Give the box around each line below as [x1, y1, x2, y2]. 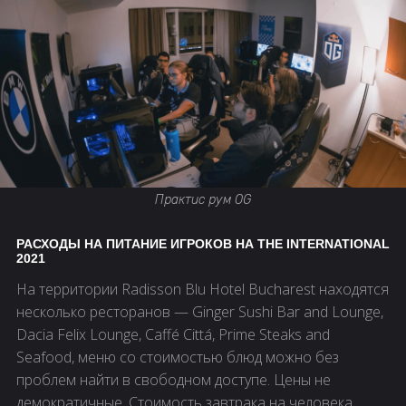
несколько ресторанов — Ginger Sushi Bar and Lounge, [16, 301, 383, 322]
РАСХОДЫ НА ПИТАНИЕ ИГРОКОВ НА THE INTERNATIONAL [16, 236, 390, 251]
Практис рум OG [155, 191, 251, 208]
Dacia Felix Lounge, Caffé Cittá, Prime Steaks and [16, 324, 330, 344]
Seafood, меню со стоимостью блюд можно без [16, 346, 339, 367]
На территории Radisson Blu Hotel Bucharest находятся [16, 278, 389, 299]
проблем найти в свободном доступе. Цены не [16, 369, 331, 390]
